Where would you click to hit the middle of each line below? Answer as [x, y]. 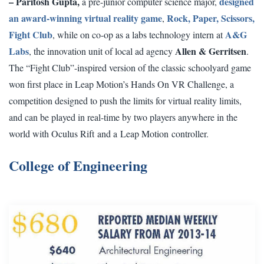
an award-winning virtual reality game [85, 18]
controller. [189, 134]
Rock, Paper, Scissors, [211, 18]
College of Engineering [78, 166]
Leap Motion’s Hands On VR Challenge [150, 84]
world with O [34, 134]
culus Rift [76, 134]
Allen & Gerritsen [211, 51]
